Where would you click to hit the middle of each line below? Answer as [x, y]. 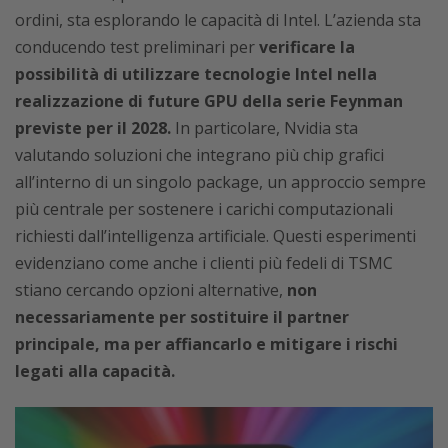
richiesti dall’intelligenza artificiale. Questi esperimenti [215, 236]
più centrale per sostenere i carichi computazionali [204, 209]
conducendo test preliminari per [137, 47]
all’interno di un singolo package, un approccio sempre [220, 182]
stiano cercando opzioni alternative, [151, 290]
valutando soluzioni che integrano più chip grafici [199, 155]
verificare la [307, 47]
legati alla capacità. [95, 371]
